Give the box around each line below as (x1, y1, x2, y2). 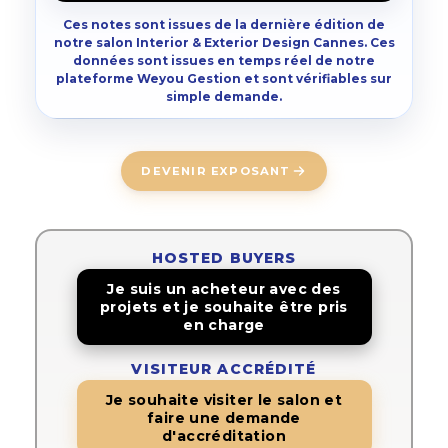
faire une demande (147, 409, 301, 427)
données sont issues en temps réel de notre (73, 52, 375, 68)
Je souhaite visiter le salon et (105, 391, 343, 409)
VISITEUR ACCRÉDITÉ (131, 360, 317, 378)
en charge (183, 316, 265, 334)
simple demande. (166, 88, 282, 104)
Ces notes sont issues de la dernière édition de (63, 16, 385, 32)
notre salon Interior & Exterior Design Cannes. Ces (53, 34, 395, 50)
